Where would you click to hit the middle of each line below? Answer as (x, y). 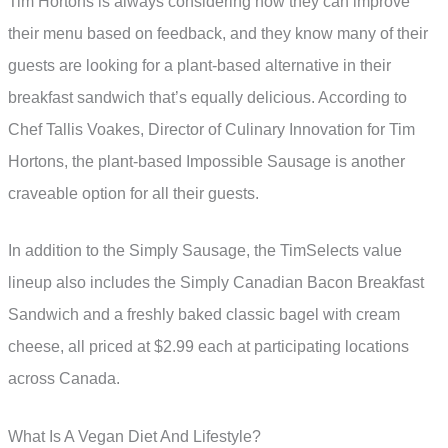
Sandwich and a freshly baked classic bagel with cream (204, 315)
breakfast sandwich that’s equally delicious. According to (207, 97)
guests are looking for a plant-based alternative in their (199, 65)
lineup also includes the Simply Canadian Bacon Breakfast (216, 283)
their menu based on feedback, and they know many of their (218, 33)
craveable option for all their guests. (133, 193)
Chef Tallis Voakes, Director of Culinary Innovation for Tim (211, 129)
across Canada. (64, 379)
